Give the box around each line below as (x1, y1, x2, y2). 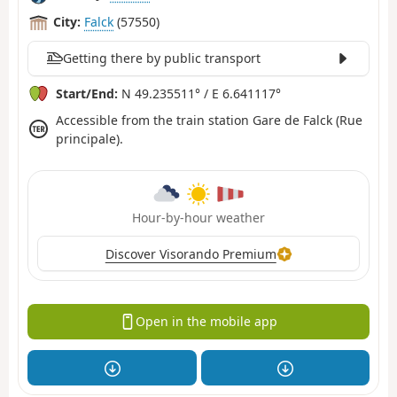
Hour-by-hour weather (132, 209, 265, 227)
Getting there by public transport (62, 50, 261, 67)
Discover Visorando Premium (105, 245, 276, 262)
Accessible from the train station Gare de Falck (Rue (56, 111, 362, 128)
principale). (56, 129, 123, 147)
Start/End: (56, 84, 118, 102)
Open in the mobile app (135, 313, 277, 331)
